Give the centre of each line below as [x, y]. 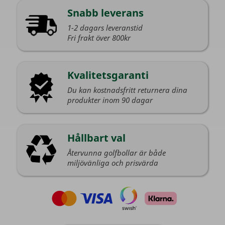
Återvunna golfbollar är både [116, 152]
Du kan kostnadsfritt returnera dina [127, 90]
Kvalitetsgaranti [108, 75]
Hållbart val [96, 138]
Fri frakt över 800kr [99, 37]
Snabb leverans [105, 13]
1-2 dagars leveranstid [105, 27]
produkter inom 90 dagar [110, 100]
